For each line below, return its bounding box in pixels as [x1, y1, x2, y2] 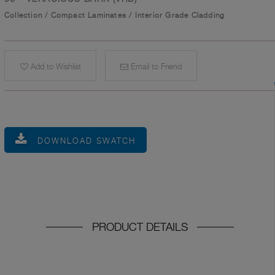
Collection [4, 10, 43, 20]
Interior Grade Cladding [134, 10, 225, 20]
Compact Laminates [50, 10, 127, 20]
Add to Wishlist [28, 61, 81, 72]
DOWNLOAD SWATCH [37, 136, 136, 146]
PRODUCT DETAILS [92, 220, 188, 234]
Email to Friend [128, 61, 182, 72]
